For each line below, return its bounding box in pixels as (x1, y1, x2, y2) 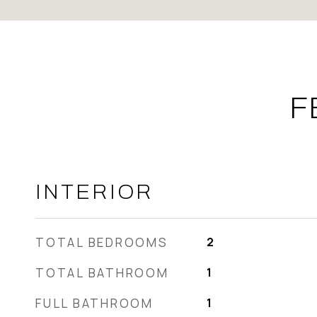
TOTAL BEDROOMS (35, 234, 168, 250)
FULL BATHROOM (35, 295, 154, 311)
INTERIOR (35, 181, 154, 203)
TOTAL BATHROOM (35, 265, 169, 281)
